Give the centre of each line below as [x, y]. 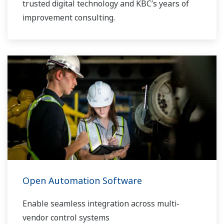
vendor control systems [66, 217]
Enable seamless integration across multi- [101, 203]
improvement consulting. [70, 18]
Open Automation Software [82, 180]
